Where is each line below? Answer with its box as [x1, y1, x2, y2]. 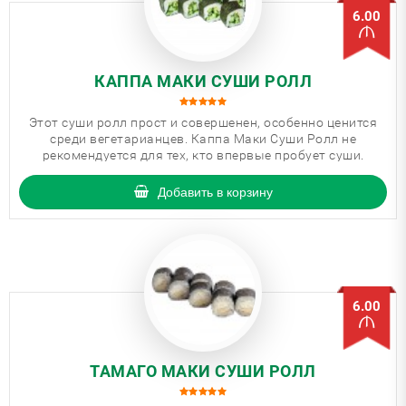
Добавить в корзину [157, 185, 273, 199]
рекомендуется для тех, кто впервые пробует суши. [42, 148, 364, 162]
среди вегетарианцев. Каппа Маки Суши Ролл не [50, 131, 356, 146]
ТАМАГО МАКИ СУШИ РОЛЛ [90, 362, 316, 381]
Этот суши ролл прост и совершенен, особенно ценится [28, 115, 378, 130]
